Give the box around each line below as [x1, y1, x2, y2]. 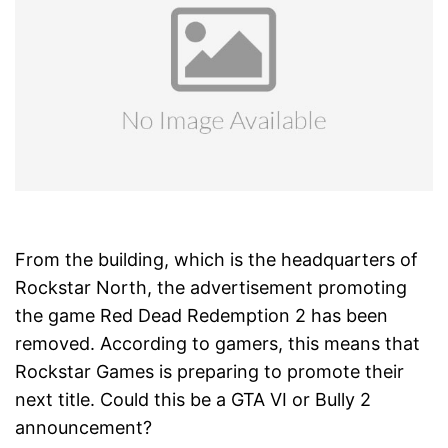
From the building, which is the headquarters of [15, 249, 418, 271]
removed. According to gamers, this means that [15, 333, 420, 355]
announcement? [15, 417, 152, 439]
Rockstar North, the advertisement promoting [15, 277, 407, 299]
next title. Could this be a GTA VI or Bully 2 [15, 389, 371, 411]
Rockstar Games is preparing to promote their [15, 361, 404, 383]
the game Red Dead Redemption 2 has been [15, 305, 388, 327]
